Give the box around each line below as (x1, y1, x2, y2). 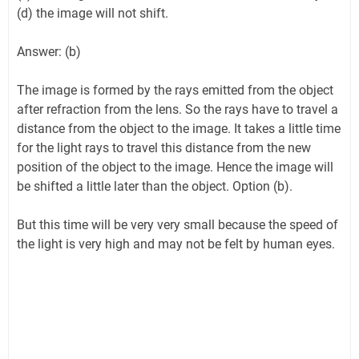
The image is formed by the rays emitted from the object (17, 83, 333, 99)
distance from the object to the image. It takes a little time (17, 121, 341, 137)
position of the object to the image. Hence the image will (17, 159, 333, 175)
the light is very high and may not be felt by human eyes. (17, 236, 341, 252)
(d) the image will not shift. (17, 6, 168, 22)
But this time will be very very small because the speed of (17, 217, 338, 233)
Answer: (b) (17, 44, 81, 60)
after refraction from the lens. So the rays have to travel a (17, 102, 338, 118)
